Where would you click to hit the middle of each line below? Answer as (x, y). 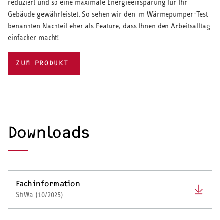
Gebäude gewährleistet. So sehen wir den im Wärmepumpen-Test (108, 14)
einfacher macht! (34, 37)
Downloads (49, 132)
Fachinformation (48, 183)
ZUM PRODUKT (42, 63)
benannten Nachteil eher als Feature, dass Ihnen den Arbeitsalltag (109, 26)
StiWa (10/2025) (40, 194)
